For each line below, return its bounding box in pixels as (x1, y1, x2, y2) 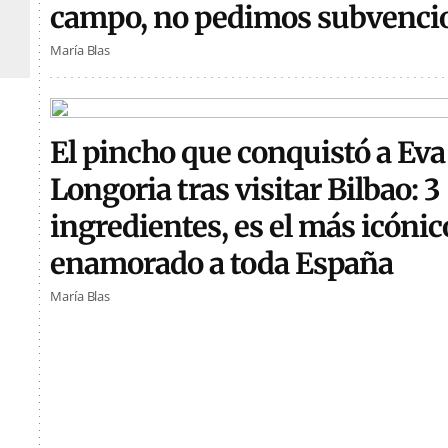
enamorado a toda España (50, 245, 394, 283)
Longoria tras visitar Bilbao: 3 (50, 171, 440, 209)
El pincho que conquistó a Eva (50, 134, 445, 172)
